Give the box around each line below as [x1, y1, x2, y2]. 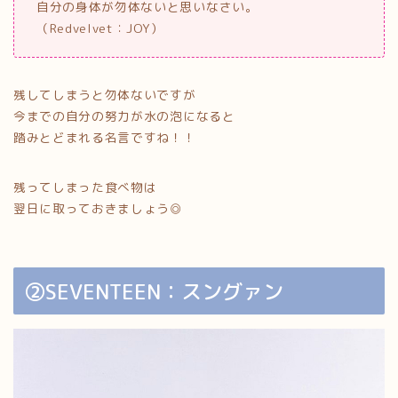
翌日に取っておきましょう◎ [13, 199, 183, 217]
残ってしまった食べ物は [13, 178, 157, 195]
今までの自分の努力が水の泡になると [13, 107, 235, 124]
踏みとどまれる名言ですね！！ [13, 128, 196, 146]
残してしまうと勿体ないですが [13, 85, 196, 103]
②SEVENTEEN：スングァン [25, 277, 283, 306]
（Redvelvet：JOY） [36, 19, 163, 36]
